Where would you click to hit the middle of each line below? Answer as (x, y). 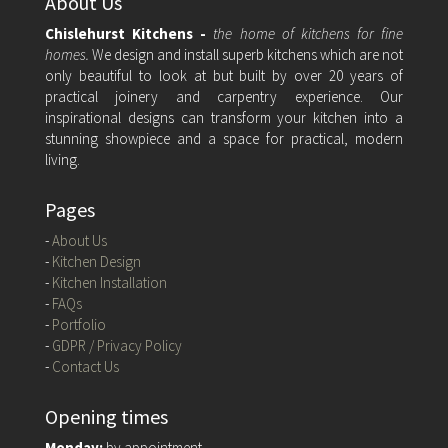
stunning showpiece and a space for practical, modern (224, 138)
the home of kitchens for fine (308, 33)
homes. (68, 54)
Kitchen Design (96, 261)
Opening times (106, 416)
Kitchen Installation (109, 282)
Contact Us (85, 366)
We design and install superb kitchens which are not (247, 54)
